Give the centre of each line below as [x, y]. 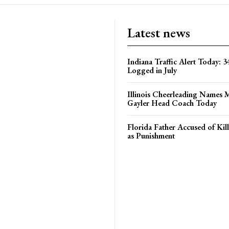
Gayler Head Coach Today [172, 103]
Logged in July [152, 70]
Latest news [159, 32]
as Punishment [151, 135]
